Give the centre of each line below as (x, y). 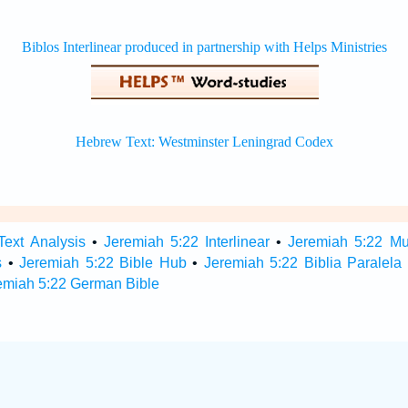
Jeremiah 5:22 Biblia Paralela (303, 263)
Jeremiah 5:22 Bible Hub (103, 263)
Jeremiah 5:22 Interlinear (187, 242)
